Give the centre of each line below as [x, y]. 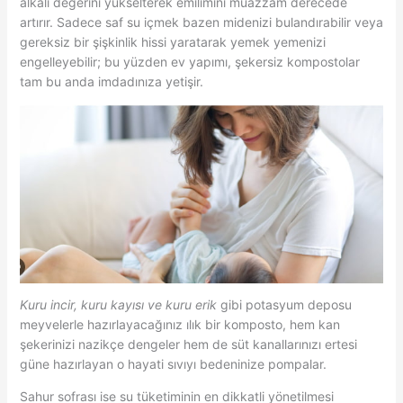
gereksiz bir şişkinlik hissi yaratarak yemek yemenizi [172, 42]
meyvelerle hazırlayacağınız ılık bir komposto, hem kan [179, 325]
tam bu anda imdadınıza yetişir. [111, 82]
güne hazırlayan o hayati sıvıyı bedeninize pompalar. [173, 364]
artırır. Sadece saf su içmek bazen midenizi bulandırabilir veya [201, 22]
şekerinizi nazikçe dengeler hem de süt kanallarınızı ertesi [188, 345]
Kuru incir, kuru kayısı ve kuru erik [118, 305]
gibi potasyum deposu [284, 305]
